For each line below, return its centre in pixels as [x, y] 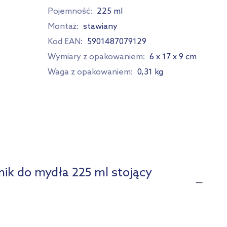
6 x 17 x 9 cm [173, 57]
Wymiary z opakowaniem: [96, 57]
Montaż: [63, 27]
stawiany [100, 27]
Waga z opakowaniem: [90, 72]
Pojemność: [70, 11]
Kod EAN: [65, 42]
